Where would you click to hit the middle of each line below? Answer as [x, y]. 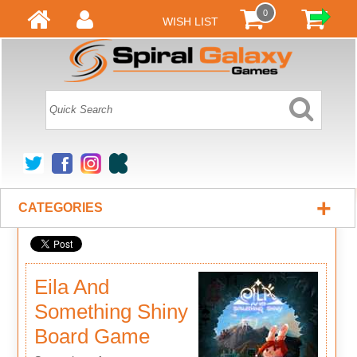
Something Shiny [111, 311]
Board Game [92, 336]
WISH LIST [190, 22]
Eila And [71, 286]
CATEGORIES [61, 208]
